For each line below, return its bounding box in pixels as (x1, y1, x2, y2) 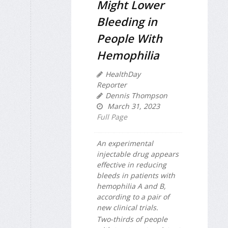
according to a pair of (97, 192, 169, 202)
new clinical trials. (97, 203, 158, 213)
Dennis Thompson (105, 91, 167, 101)
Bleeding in (97, 14, 157, 30)
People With (97, 31, 162, 46)
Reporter (97, 80, 127, 90)
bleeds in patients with (97, 170, 175, 181)
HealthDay (105, 69, 140, 79)
